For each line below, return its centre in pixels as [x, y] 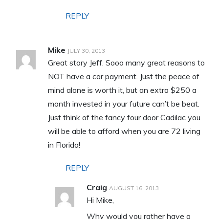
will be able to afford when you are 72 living [124, 131]
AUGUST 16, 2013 [134, 188]
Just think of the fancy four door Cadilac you [124, 117]
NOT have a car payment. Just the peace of [123, 76]
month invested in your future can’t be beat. [123, 103]
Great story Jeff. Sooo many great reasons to [126, 62]
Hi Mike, [100, 200]
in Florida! [64, 144]
